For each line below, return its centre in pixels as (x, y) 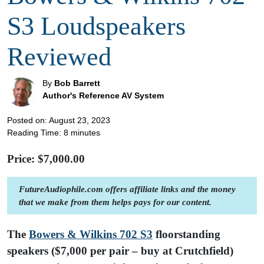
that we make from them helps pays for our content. (115, 202)
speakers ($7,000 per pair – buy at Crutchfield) (120, 250)
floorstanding (187, 234)
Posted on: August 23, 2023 (59, 120)
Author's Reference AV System (103, 95)
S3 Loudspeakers (96, 26)
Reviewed (59, 57)
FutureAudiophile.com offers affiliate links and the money (127, 189)
